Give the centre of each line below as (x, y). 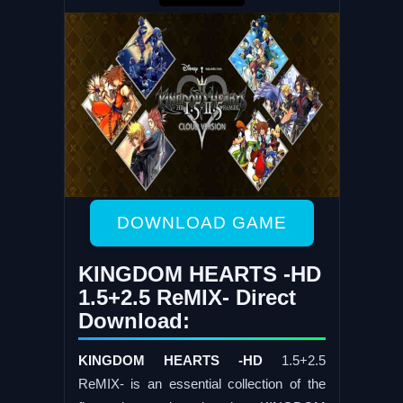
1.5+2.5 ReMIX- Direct (187, 297)
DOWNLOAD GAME (201, 222)
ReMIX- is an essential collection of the (201, 383)
